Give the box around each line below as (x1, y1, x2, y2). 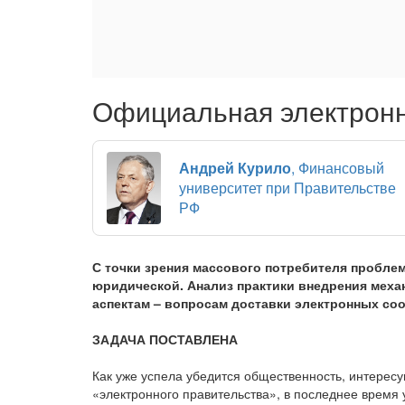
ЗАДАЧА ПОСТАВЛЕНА (92, 329, 238, 348)
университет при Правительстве (179, 176, 396, 198)
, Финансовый (291, 156, 384, 178)
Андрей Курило (179, 156, 291, 178)
